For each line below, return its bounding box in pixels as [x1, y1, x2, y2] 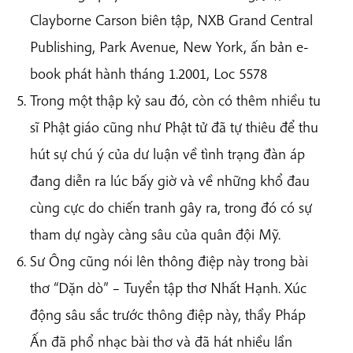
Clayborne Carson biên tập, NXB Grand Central [30, 10, 313, 30]
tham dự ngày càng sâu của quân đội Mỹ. [30, 225, 281, 244]
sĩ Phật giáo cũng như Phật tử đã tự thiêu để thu [30, 117, 318, 137]
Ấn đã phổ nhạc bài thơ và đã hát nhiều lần [30, 332, 292, 351]
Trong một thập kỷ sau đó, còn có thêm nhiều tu [30, 91, 321, 110]
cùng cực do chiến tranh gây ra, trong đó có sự [30, 198, 312, 217]
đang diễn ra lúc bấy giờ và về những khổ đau [30, 171, 310, 191]
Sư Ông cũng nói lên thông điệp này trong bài [30, 251, 308, 271]
